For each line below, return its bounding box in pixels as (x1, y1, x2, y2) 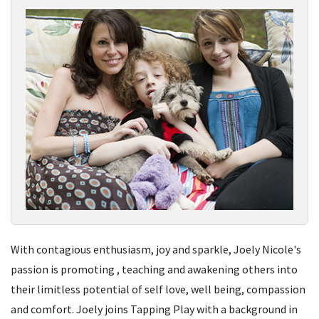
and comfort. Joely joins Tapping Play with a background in (11, 301, 298, 316)
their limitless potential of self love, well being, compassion (11, 281, 305, 296)
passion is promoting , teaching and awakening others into (11, 261, 298, 276)
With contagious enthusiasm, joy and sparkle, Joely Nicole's (11, 241, 301, 256)
